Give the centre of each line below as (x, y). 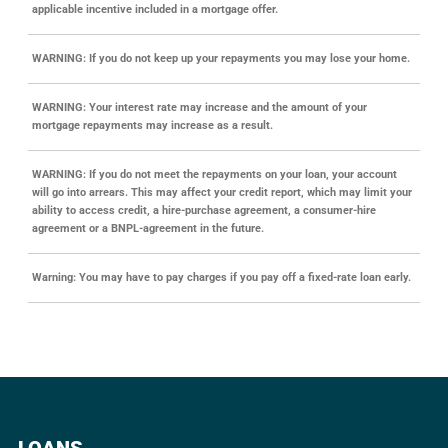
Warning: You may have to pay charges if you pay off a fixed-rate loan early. (221, 277)
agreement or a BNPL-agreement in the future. (147, 228)
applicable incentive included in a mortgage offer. (154, 9)
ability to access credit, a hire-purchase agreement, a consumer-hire (203, 210)
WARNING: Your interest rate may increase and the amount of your (199, 107)
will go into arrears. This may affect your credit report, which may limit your (221, 192)
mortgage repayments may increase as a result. (152, 125)
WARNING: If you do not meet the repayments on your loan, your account (214, 174)
